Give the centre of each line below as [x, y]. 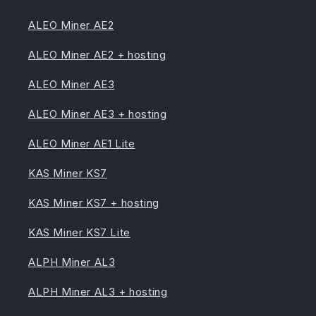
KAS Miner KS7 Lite [79, 233]
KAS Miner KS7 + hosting [94, 203]
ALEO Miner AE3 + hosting [98, 114]
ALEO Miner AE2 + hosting [97, 55]
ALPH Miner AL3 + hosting [98, 292]
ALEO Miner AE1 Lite [82, 144]
